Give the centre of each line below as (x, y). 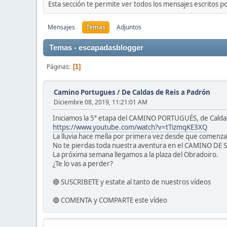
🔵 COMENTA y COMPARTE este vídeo (110, 200)
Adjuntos (129, 27)
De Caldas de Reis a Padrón (166, 92)
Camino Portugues (85, 92)
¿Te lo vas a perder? (83, 164)
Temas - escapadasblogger (96, 48)
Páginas (58, 67)
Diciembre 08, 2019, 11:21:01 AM (101, 102)
